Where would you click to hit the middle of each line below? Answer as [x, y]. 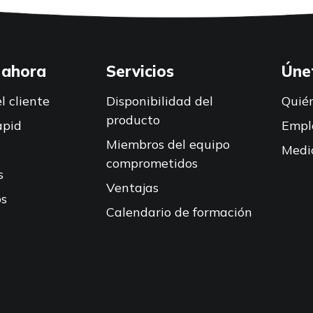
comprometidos [152, 163]
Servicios [140, 71]
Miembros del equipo [168, 144]
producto [133, 120]
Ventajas [133, 188]
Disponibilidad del [160, 101]
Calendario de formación [180, 212]
